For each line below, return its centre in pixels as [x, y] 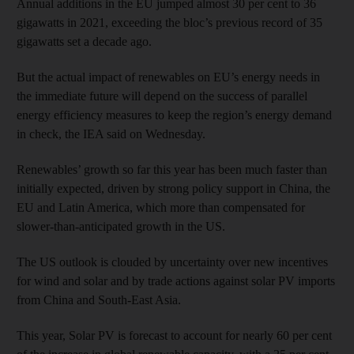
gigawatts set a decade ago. [84, 41]
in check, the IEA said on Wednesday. [111, 134]
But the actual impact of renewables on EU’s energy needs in [168, 77]
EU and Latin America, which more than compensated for [161, 207]
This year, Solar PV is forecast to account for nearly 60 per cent [174, 335]
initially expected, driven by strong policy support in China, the [173, 188]
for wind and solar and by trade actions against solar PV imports [176, 281]
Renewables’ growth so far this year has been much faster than [172, 169]
